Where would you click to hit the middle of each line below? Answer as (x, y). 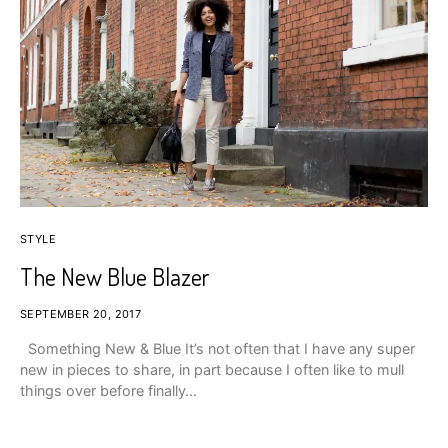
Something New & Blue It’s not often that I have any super (217, 348)
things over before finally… (108, 390)
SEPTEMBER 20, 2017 (81, 313)
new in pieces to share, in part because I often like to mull (212, 369)
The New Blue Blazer (114, 276)
